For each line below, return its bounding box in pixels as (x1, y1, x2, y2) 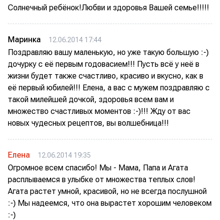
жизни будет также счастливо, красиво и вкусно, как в (8, 71, 203, 81)
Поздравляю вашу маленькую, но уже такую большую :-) (8, 48, 209, 57)
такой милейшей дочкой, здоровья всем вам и (8, 95, 174, 104)
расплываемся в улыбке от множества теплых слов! (8, 175, 195, 184)
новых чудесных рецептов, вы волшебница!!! (8, 118, 169, 128)
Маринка (8, 35, 41, 44)
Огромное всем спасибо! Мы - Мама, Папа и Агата (8, 163, 188, 172)
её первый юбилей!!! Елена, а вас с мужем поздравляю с (8, 83, 210, 92)
